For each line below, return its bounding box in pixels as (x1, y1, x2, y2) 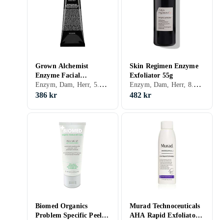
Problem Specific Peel (35, 212, 102, 219)
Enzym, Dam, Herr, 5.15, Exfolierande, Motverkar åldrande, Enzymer (99, 80, 107, 88)
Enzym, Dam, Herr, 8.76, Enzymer (193, 80, 201, 88)
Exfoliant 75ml (35, 81, 81, 88)
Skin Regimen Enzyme (130, 62, 198, 70)
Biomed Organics (35, 202, 88, 210)
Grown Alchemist (35, 62, 89, 70)
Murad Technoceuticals (130, 202, 200, 210)
